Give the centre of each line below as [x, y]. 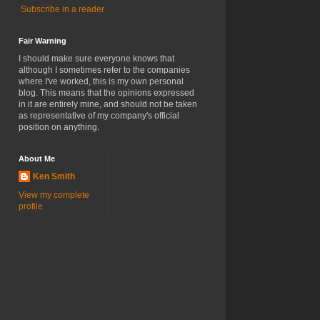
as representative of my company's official [99, 116]
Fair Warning [42, 41]
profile [31, 207]
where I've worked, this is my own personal [101, 82]
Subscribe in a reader [62, 10]
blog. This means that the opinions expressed [106, 93]
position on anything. [59, 127]
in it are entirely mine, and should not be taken [108, 105]
